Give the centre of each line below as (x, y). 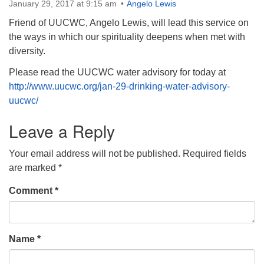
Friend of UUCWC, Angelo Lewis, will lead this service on (129, 23)
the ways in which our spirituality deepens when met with (127, 37)
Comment (32, 191)
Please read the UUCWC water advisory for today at (117, 72)
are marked (34, 168)
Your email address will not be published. (95, 154)
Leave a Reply (62, 131)
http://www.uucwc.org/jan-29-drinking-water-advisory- (119, 86)
